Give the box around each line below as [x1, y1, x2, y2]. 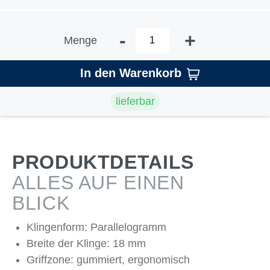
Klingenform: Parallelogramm [27, 221, 166, 233]
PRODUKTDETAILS [12, 151, 194, 173]
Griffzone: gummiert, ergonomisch [27, 254, 190, 266]
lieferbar [115, 95, 155, 107]
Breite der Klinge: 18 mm [27, 237, 146, 250]
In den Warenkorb [80, 66, 181, 80]
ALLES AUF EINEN [12, 172, 184, 193]
